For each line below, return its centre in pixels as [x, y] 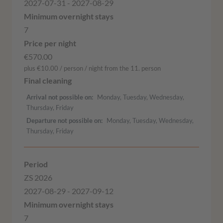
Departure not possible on [64, 120]
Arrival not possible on [59, 97]
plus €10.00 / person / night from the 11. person [92, 68]
